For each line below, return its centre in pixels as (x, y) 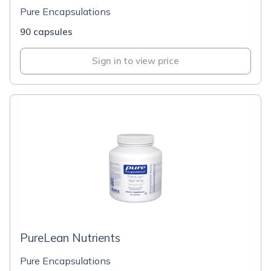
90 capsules (46, 32)
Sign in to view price (135, 61)
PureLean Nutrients (70, 238)
